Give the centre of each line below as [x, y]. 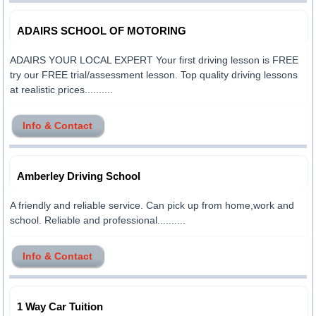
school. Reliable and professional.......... [98, 220]
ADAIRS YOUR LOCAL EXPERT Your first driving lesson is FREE [154, 60]
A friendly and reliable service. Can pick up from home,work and [152, 205]
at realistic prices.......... [62, 90]
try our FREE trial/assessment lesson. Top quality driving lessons [154, 75]
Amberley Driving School [79, 176]
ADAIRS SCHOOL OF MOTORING [102, 31]
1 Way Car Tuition [60, 306]
